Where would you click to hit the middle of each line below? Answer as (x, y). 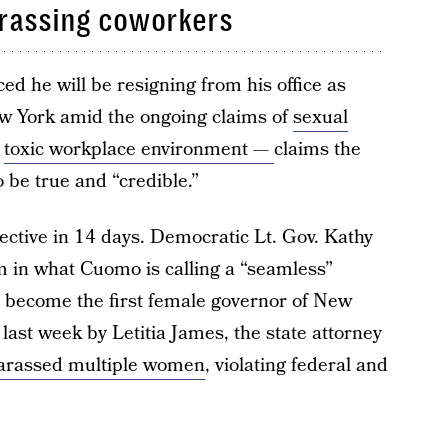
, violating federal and (296, 365)
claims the (317, 149)
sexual (320, 117)
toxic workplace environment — (138, 149)
